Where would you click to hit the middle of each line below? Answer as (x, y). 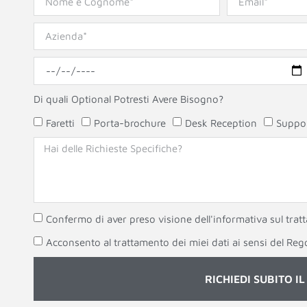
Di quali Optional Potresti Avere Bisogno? (128, 99)
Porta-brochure (130, 123)
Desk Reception (221, 123)
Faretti (60, 123)
